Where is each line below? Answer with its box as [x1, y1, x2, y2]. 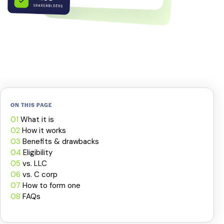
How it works [20, 125, 66, 136]
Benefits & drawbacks [20, 136, 99, 147]
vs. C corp [20, 169, 57, 180]
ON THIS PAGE [10, 101, 52, 109]
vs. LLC [20, 158, 47, 169]
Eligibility [23, 147, 52, 158]
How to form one [20, 180, 80, 191]
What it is [20, 114, 54, 125]
